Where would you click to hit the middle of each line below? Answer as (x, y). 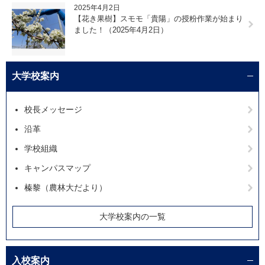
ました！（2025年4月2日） (121, 30)
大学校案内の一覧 (132, 216)
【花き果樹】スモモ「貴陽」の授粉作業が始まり (159, 18)
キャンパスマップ (57, 168)
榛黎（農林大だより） (66, 187)
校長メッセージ (53, 109)
